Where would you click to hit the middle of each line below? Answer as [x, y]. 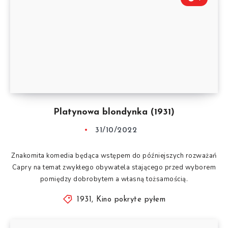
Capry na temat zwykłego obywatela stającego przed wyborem [114, 167]
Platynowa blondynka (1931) [114, 112]
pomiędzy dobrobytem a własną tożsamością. [114, 179]
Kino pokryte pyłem [131, 199]
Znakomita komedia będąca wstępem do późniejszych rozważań [114, 155]
